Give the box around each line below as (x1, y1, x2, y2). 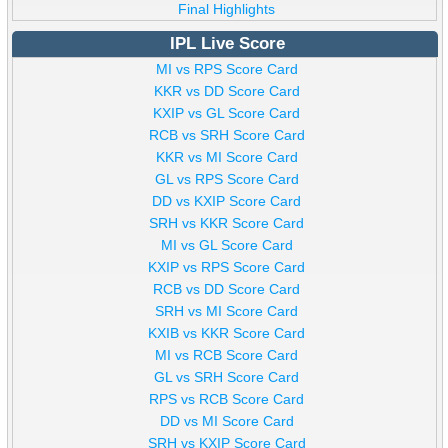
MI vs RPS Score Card (155, 61, 298, 78)
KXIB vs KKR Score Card (148, 325, 306, 342)
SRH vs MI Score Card (155, 303, 299, 320)
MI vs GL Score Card (160, 237, 293, 254)
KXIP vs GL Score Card (153, 105, 301, 122)
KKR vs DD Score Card (153, 83, 300, 100)
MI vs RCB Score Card (155, 347, 299, 364)
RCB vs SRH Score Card (148, 127, 305, 144)
